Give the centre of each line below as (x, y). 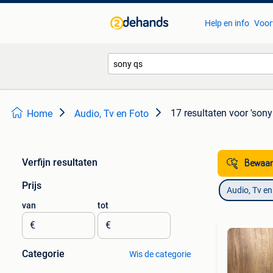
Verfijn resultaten (60, 162)
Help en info (227, 23)
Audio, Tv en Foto (112, 114)
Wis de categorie (160, 254)
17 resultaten (199, 113)
